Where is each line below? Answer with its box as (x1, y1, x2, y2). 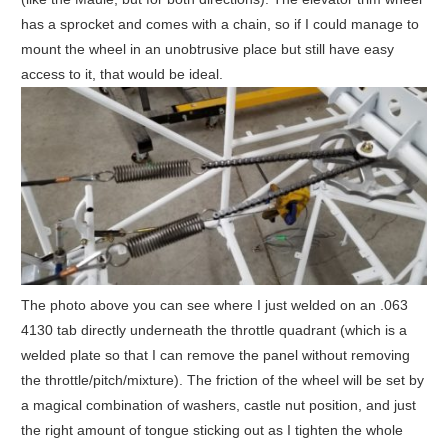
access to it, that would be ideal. (20, 66, 223, 83)
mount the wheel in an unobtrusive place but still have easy (20, 41, 394, 58)
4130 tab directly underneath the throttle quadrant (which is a (20, 321, 407, 338)
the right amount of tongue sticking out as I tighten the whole (20, 421, 403, 438)
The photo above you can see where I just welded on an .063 (20, 296, 408, 313)
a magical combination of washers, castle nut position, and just (20, 396, 416, 413)
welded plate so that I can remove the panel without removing (20, 346, 410, 363)
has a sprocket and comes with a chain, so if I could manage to (20, 16, 419, 33)
